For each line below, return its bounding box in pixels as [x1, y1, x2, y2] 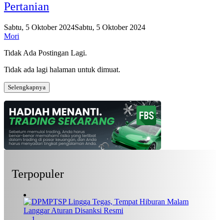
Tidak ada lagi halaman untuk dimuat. [4, 65, 120, 74]
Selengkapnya [8, 83, 46, 91]
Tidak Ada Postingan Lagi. [4, 48, 87, 57]
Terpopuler [12, 167, 64, 180]
